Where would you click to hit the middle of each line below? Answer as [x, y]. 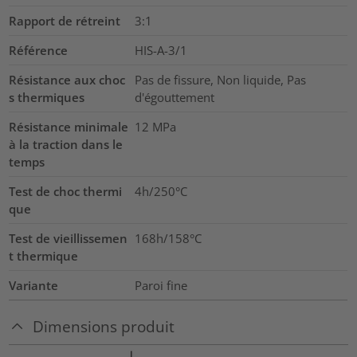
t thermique [44, 255]
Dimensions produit [104, 326]
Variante [34, 285]
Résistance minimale [69, 126]
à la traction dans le [66, 144]
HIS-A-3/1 [161, 50]
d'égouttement [174, 97]
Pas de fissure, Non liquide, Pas [220, 79]
